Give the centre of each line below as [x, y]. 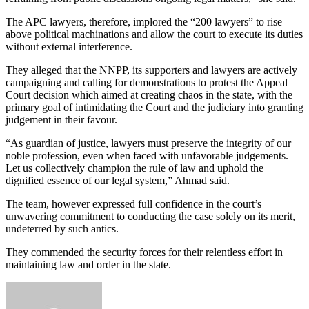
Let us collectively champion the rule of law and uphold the [134, 168]
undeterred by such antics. [62, 228]
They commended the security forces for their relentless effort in [144, 252]
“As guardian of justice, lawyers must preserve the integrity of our [148, 143]
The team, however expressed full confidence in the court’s [133, 203]
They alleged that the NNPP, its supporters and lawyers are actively [151, 70]
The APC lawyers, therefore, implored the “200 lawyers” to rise [144, 21]
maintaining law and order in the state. [88, 264]
